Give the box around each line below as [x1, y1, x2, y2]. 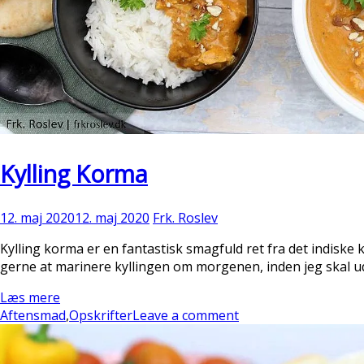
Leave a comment [132, 305, 239, 324]
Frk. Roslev [153, 208, 218, 227]
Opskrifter [69, 305, 132, 324]
